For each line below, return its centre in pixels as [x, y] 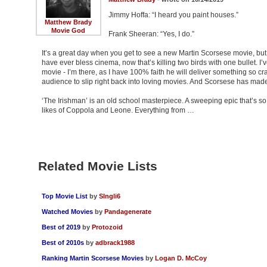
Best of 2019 [61, 227]
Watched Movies [67, 212]
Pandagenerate [128, 212]
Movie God [68, 31]
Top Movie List [64, 196]
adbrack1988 [115, 243]
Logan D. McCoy [181, 258]
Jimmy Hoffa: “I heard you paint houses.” [173, 15]
